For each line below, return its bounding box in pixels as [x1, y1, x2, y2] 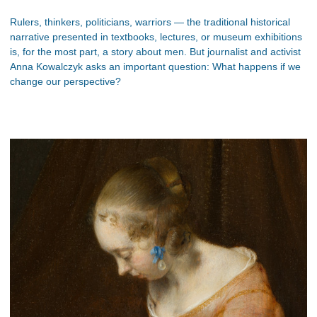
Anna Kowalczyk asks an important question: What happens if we [10, 60, 301, 72]
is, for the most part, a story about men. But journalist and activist [10, 45, 301, 57]
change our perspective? [10, 75, 121, 87]
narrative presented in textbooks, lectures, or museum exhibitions [10, 30, 302, 42]
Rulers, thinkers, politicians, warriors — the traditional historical [10, 16, 290, 28]
